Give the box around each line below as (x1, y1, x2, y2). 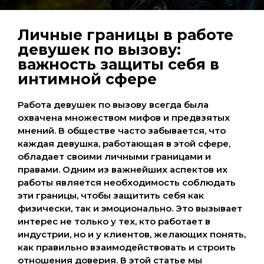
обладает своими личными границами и (18, 151, 211, 162)
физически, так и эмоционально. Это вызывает (18, 203, 242, 214)
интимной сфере (18, 70, 157, 88)
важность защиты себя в (18, 55, 219, 73)
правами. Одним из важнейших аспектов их (18, 164, 227, 175)
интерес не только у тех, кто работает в (18, 216, 210, 227)
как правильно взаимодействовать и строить (18, 242, 236, 253)
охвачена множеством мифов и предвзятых (18, 112, 230, 123)
